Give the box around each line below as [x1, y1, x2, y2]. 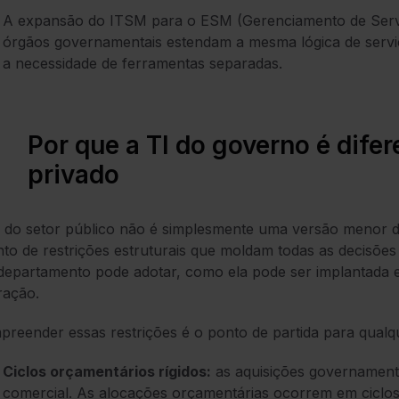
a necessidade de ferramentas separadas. [3, 54, 282, 73]
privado [28, 159, 119, 191]
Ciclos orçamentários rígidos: [3, 362, 211, 381]
